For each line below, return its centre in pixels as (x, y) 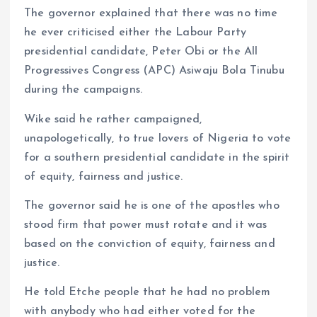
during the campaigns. (83, 90)
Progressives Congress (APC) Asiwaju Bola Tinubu (154, 71)
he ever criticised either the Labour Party (135, 33)
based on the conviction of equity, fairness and (150, 244)
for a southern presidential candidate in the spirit (157, 157)
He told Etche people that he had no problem (148, 292)
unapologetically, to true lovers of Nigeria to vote (158, 138)
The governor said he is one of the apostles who (152, 206)
